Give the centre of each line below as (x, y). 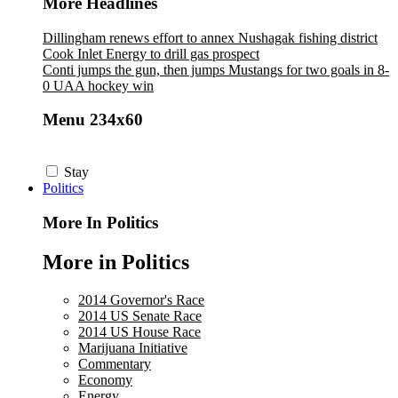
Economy (105, 379)
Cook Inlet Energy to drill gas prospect (151, 53)
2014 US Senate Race (140, 315)
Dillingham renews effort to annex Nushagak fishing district (210, 37)
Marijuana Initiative (133, 347)
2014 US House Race (139, 331)
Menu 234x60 (93, 120)
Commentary (115, 363)
